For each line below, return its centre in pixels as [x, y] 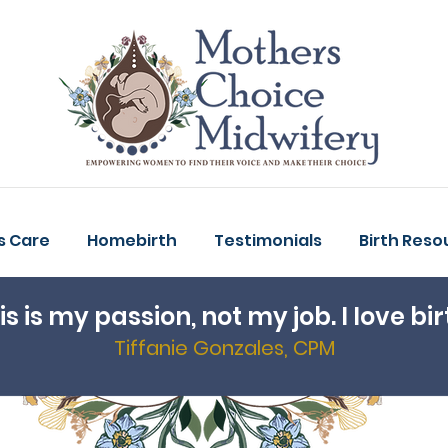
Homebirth [131, 240]
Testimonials [267, 240]
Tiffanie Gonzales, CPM [224, 348]
